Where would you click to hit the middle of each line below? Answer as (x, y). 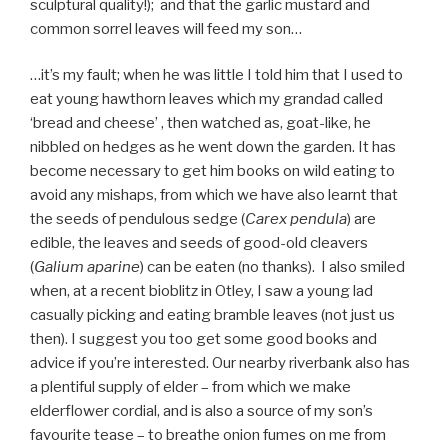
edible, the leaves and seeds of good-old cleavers (199, 243)
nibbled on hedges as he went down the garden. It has (213, 147)
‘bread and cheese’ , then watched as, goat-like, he (200, 123)
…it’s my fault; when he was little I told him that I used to (216, 75)
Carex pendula (296, 219)
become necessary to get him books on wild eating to (212, 171)
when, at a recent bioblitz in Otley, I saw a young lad (201, 291)
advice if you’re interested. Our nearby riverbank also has (220, 363)
